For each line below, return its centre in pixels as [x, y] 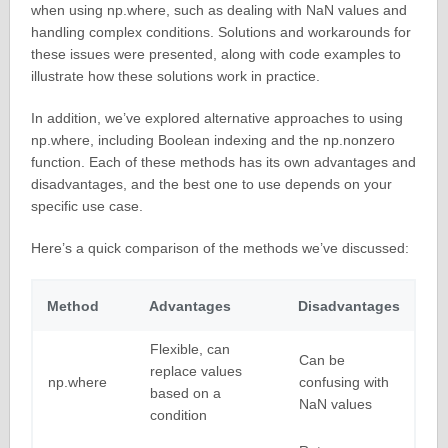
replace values [195, 371]
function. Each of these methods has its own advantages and [223, 162]
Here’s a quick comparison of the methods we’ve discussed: [219, 248]
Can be [321, 360]
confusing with [343, 382]
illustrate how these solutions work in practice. [175, 76]
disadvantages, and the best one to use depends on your [211, 184]
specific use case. [86, 206]
